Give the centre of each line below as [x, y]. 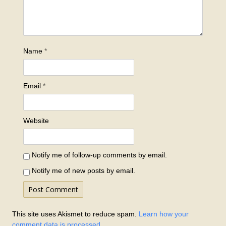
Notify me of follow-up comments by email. [99, 155]
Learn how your [164, 214]
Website [36, 120]
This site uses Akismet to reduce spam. [75, 214]
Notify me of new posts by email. [83, 171]
